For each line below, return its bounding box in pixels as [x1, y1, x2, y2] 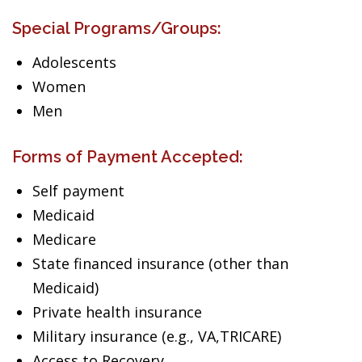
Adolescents [32, 53, 116, 72]
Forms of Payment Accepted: [12, 147, 243, 166]
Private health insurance [32, 302, 202, 322]
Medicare [32, 229, 96, 249]
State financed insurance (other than [32, 254, 288, 273]
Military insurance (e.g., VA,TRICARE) [32, 326, 281, 346]
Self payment [32, 181, 124, 200]
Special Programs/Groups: [12, 19, 221, 38]
